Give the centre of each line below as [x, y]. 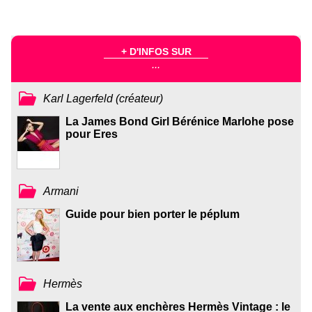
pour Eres [92, 134]
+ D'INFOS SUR [156, 51]
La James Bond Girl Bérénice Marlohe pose [180, 122]
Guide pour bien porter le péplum [153, 214]
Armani [61, 191]
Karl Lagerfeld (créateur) [103, 98]
